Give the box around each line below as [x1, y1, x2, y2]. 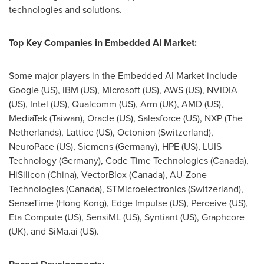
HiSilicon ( [9, 168, 50, 181]
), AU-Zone [163, 168, 207, 181]
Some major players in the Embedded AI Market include [9, 69, 237, 82]
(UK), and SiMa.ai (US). [9, 225, 99, 238]
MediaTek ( [9, 111, 52, 125]
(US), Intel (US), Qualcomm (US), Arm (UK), [9, 97, 181, 111]
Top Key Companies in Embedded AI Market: [9, 36, 197, 49]
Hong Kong [58, 196, 104, 210]
